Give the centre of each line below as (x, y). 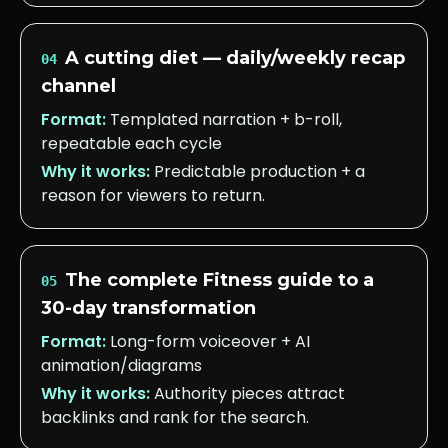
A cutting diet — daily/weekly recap (235, 58)
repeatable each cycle (131, 143)
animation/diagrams (121, 365)
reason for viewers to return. (153, 195)
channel (78, 86)
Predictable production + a (259, 171)
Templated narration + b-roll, (226, 119)
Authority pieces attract (249, 393)
